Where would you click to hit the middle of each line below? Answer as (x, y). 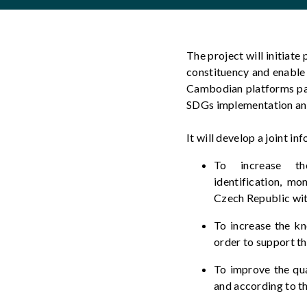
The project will (226, 55)
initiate (283, 55)
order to (234, 242)
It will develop (222, 137)
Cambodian (215, 88)
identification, (250, 181)
